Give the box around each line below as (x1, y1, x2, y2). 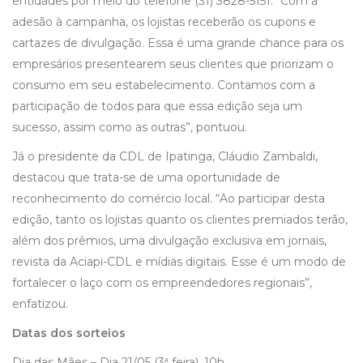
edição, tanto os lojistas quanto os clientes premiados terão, (12, 212, 348, 228)
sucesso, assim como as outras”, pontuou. (12, 120, 250, 135)
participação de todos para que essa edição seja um (12, 99, 302, 114)
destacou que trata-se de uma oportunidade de (12, 170, 280, 186)
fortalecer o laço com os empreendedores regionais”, (12, 275, 312, 291)
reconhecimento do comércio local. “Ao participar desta (12, 191, 325, 207)
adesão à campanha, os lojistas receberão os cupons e (12, 15, 316, 30)
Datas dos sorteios (12, 326, 126, 341)
